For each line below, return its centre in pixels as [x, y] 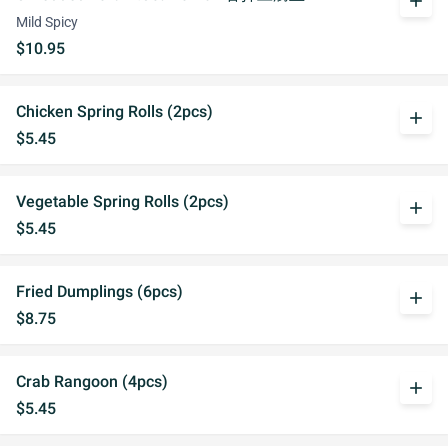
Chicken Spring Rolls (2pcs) [114, 111]
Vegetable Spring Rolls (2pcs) [122, 201]
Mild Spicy [47, 22]
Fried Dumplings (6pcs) [99, 291]
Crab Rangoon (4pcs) [92, 381]
